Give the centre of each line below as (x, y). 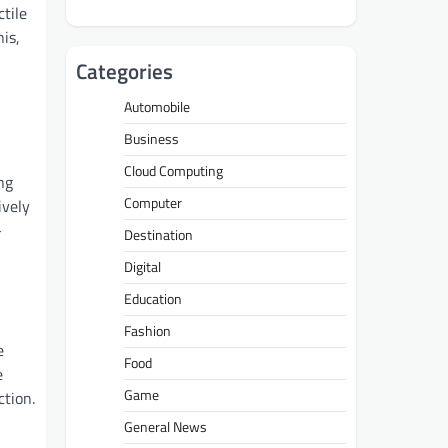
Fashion (147, 331)
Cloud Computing (173, 171)
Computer (153, 203)
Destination (158, 235)
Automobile (157, 107)
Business (151, 139)
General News (165, 427)
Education (153, 299)
